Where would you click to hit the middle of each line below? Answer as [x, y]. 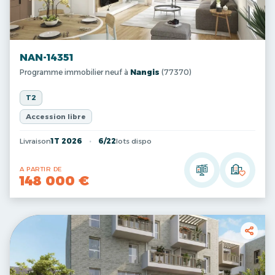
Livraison [35, 141]
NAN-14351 [47, 57]
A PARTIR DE [41, 169]
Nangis [145, 72]
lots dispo [134, 141]
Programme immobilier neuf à [75, 72]
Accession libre [56, 117]
